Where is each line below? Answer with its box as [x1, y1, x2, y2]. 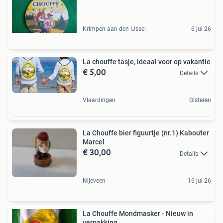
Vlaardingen [83, 97, 115, 104]
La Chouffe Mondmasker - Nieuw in [83, 209, 193, 218]
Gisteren [189, 97, 211, 104]
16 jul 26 [188, 177, 211, 184]
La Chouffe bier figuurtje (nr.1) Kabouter [83, 129, 209, 137]
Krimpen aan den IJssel [83, 25, 146, 32]
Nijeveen [83, 177, 106, 184]
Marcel [83, 138, 105, 146]
